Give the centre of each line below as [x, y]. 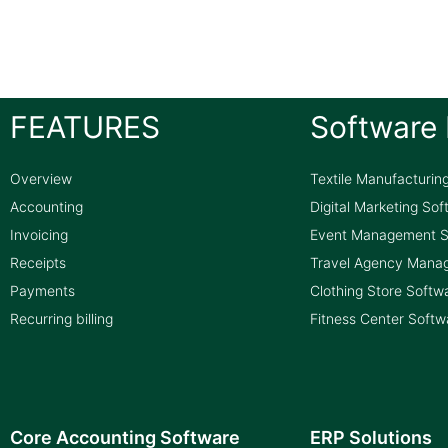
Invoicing [39, 235]
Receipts [38, 263]
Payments [42, 291]
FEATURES [85, 127]
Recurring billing [61, 319]
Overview [41, 179]
